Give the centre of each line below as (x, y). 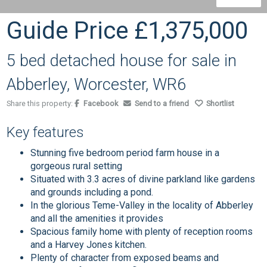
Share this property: (41, 103)
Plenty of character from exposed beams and (125, 258)
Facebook (100, 103)
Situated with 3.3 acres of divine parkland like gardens (143, 179)
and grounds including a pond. (92, 192)
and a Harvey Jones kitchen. (89, 245)
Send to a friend (162, 103)
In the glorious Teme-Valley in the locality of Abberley (142, 205)
